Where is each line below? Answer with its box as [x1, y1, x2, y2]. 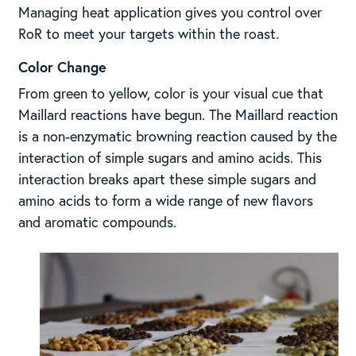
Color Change [17, 57, 106, 77]
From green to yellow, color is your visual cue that [17, 83, 323, 103]
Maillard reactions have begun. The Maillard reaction [17, 105, 338, 125]
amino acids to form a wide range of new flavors [17, 191, 313, 211]
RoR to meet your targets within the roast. [17, 24, 279, 44]
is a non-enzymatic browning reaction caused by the [17, 126, 337, 146]
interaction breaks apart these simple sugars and [17, 169, 316, 189]
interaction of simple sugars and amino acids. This [17, 148, 322, 168]
